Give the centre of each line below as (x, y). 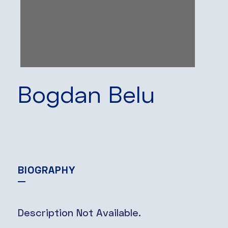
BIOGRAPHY (47, 169)
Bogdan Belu (86, 94)
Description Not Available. (79, 212)
